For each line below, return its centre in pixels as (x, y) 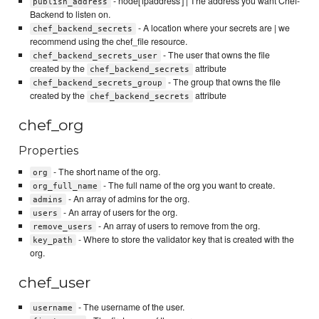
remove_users (63, 226)
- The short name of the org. (105, 171)
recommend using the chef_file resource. (108, 41)
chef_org (52, 125)
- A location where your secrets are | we (213, 27)
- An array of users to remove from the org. (178, 225)
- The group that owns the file (223, 82)
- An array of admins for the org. (127, 198)
